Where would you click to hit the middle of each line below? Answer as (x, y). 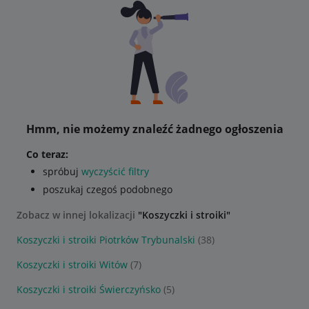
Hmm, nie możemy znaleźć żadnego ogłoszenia (154, 129)
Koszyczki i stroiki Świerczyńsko (89, 289)
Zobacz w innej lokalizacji (77, 215)
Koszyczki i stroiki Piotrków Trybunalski (106, 240)
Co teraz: (47, 154)
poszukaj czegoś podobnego (107, 189)
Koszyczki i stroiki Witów (72, 265)
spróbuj (62, 171)
